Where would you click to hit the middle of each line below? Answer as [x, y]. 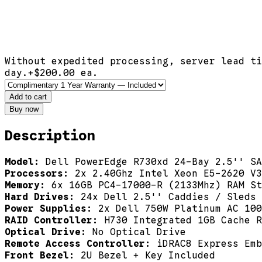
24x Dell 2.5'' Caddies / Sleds [168, 197]
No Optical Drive [139, 232]
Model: [25, 162]
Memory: [28, 185]
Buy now [24, 109]
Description [50, 135]
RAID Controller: [54, 220]
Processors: [40, 173]
